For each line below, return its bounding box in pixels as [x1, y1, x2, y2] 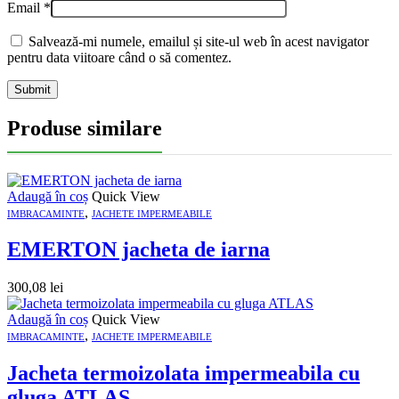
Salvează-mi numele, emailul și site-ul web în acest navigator [28, 33, 369, 49]
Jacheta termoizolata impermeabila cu [7, 362, 360, 386]
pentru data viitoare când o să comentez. [7, 49, 232, 65]
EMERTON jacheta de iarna [7, 238, 270, 262]
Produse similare [7, 116, 162, 140]
